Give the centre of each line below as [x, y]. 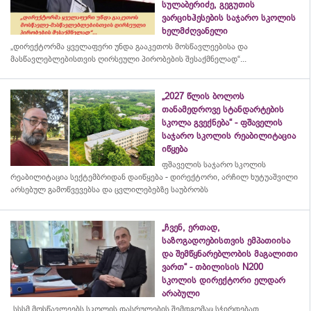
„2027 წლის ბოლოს [203, 96]
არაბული [181, 293]
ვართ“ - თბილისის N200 [212, 267]
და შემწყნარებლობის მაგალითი [230, 254]
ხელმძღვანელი [195, 31]
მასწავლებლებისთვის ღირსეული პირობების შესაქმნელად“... [128, 59]
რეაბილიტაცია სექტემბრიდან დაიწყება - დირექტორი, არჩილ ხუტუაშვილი [154, 177]
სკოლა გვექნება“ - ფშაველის [222, 123]
